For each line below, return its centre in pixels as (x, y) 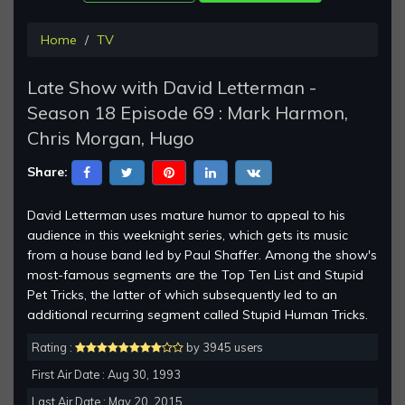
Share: (47, 171)
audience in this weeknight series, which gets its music (188, 235)
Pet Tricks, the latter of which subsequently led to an (182, 295)
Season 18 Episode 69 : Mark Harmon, (188, 113)
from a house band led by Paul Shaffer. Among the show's (202, 255)
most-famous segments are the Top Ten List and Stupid (195, 275)
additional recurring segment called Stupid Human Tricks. (198, 315)
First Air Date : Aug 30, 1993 (106, 375)
